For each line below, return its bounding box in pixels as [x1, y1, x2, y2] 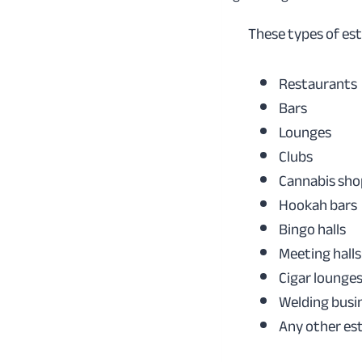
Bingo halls [279, 214, 346, 244]
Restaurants [279, 69, 357, 99]
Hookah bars [279, 190, 357, 220]
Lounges [279, 117, 331, 147]
